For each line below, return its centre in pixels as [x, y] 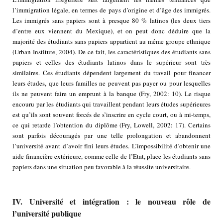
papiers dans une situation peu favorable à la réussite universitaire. [102, 167]
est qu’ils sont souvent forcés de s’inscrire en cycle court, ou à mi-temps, [111, 115]
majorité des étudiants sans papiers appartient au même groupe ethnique [111, 42]
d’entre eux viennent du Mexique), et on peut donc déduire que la [111, 31]
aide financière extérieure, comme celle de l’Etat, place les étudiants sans [111, 157]
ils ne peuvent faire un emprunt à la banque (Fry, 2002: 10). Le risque [111, 94]
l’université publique [47, 214]
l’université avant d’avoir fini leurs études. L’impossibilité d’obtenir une [111, 146]
